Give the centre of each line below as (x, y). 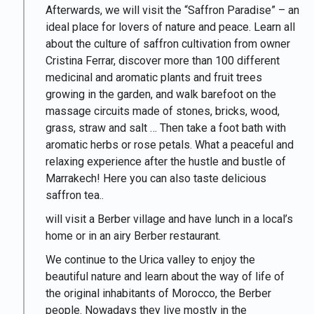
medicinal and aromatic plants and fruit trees (154, 77)
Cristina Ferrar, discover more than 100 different (163, 61)
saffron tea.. (75, 195)
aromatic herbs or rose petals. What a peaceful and (170, 145)
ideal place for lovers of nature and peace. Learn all (170, 27)
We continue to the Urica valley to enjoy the (150, 260)
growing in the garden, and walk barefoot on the (161, 94)
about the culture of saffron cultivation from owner (168, 44)
